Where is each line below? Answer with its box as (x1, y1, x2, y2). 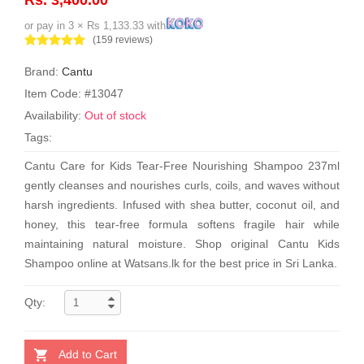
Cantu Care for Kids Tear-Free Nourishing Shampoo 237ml (24, 158, 340, 172)
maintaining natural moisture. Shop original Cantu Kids (24, 236, 340, 250)
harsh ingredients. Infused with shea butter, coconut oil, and (24, 197, 340, 211)
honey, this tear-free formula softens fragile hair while (24, 217, 340, 231)
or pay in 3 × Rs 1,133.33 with (24, 19, 166, 32)
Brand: (24, 64, 62, 78)
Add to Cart (58, 347, 117, 361)
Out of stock (84, 108, 146, 122)
